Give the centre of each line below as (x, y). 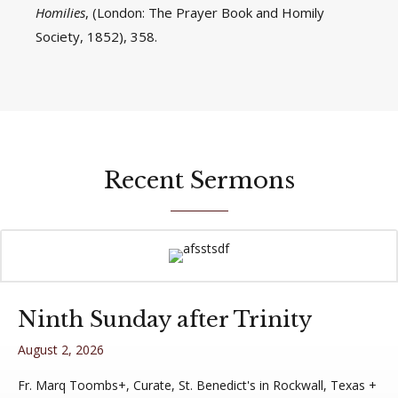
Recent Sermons (199, 181)
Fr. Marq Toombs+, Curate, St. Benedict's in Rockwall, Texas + (197, 386)
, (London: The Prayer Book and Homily (205, 13)
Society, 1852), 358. (96, 37)
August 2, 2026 (61, 350)
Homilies (60, 13)
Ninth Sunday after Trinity (165, 320)
